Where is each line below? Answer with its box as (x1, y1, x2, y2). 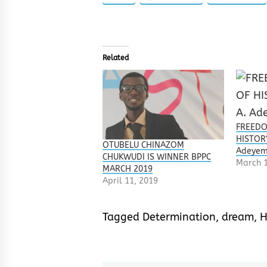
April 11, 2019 (103, 175, 158, 186)
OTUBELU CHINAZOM (103, 139, 184, 150)
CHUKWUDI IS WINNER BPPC (103, 151, 211, 162)
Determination (142, 210, 216, 223)
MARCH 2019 (103, 163, 153, 174)
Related (103, 54, 129, 63)
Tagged (103, 210, 142, 223)
